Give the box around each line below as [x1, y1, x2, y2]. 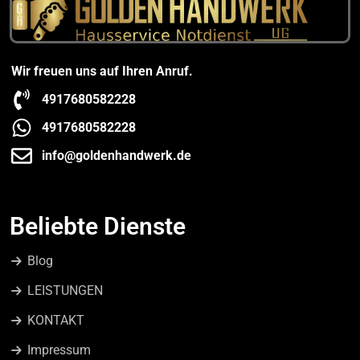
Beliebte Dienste [10, 211, 186, 240]
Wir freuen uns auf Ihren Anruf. [11, 63, 193, 79]
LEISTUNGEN [27, 282, 103, 298]
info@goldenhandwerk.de [41, 147, 191, 163]
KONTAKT [27, 312, 84, 328]
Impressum [27, 342, 91, 358]
